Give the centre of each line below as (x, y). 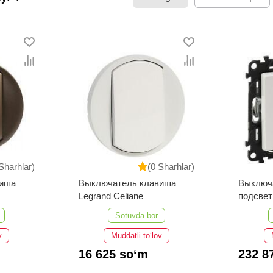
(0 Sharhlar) (171, 166)
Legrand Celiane (111, 196)
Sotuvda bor (136, 216)
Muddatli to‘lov (136, 236)
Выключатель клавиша (127, 183)
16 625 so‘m (113, 254)
